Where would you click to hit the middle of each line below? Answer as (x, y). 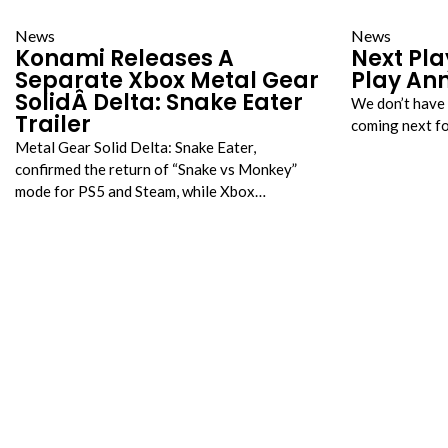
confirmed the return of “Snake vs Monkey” (156, 169)
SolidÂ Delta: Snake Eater (159, 102)
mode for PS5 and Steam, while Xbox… (140, 191)
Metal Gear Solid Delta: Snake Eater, (135, 147)
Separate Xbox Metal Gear (167, 80)
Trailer (53, 124)
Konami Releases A (124, 58)
